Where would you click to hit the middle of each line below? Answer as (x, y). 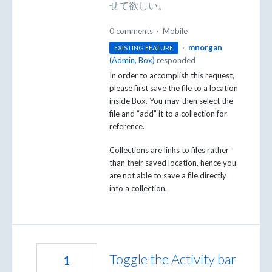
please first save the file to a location (174, 88)
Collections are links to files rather (169, 150)
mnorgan (205, 47)
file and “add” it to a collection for (168, 113)
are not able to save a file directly (168, 176)
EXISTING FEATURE (144, 47)
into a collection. (138, 189)
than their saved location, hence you (173, 163)
